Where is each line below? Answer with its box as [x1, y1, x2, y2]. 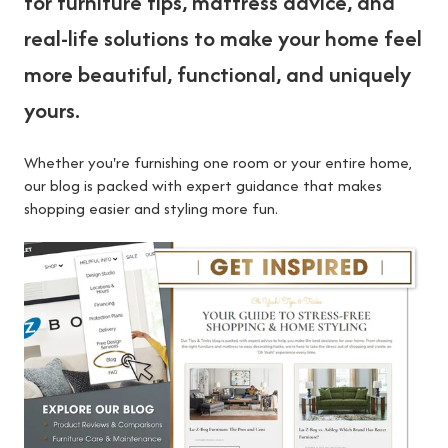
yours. [24, 94, 80, 127]
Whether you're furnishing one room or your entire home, [24, 150, 412, 174]
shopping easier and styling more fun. [24, 196, 278, 220]
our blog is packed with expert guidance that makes [24, 173, 382, 197]
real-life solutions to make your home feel [24, 22, 422, 55]
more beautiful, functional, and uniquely [24, 58, 411, 91]
